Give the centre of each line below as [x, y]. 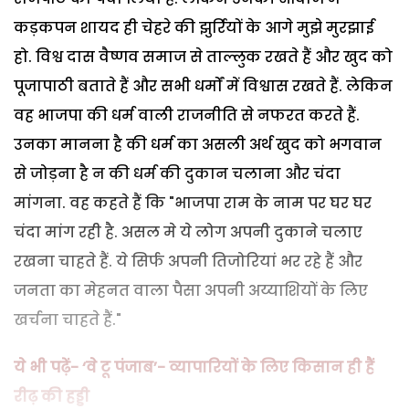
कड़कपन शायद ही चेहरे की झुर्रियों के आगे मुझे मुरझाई [194, 27]
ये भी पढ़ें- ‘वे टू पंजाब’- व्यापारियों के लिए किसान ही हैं [194, 367]
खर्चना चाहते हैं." [68, 320]
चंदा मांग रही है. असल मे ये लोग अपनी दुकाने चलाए [188, 232]
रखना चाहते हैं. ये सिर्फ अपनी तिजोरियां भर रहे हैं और [188, 261]
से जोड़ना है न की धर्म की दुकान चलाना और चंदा [177, 173]
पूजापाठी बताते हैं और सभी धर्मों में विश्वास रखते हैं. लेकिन [203, 86]
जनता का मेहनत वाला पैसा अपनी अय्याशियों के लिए [191, 290]
